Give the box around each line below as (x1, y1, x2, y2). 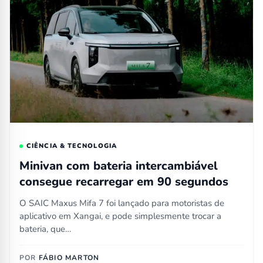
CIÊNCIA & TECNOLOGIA (26, 141, 117, 150)
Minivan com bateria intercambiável (19, 157, 218, 174)
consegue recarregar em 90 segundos (19, 173, 228, 190)
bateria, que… (19, 222, 71, 235)
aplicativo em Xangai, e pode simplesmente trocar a (19, 210, 221, 222)
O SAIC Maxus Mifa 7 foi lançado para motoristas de (19, 197, 224, 209)
